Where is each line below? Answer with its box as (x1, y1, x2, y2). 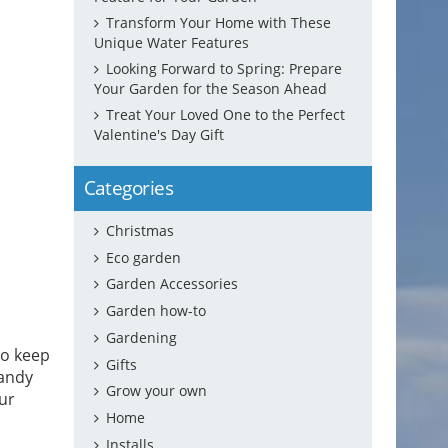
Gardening (106, 327, 178, 347)
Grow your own (106, 381, 208, 401)
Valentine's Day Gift (94, 124, 225, 144)
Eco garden (106, 247, 182, 267)
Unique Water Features (94, 33, 250, 53)
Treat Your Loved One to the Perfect (106, 104, 346, 124)
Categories (83, 175, 173, 201)
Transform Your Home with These (106, 13, 332, 33)
